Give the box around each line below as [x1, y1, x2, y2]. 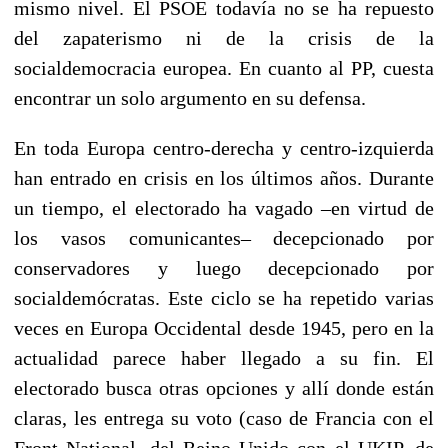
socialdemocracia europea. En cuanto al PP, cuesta [14, 56, 434, 79]
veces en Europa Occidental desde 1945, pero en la [14, 316, 434, 339]
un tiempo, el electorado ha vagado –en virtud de [14, 196, 434, 219]
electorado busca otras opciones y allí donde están [14, 376, 434, 399]
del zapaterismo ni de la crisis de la [14, 26, 434, 49]
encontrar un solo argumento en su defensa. [14, 86, 366, 109]
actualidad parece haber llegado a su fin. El [14, 346, 434, 369]
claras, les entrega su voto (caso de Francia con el [14, 406, 434, 429]
